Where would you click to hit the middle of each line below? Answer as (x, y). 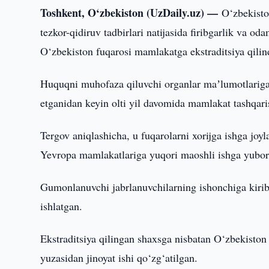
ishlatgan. (62, 206)
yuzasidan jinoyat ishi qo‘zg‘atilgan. (119, 258)
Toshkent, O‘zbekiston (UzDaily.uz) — (131, 13)
